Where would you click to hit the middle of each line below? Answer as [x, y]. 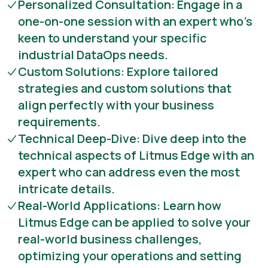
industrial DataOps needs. [93, 55]
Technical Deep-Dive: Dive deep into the [132, 138]
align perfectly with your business [116, 105]
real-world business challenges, [110, 239]
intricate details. [66, 189]
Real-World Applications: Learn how [120, 205]
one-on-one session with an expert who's [135, 21]
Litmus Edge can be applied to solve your [134, 222]
